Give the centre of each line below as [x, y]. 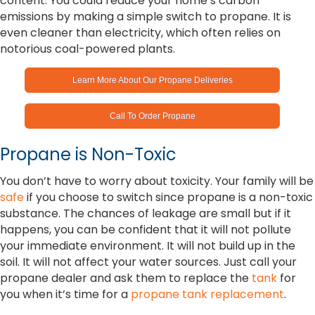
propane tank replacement [207, 295]
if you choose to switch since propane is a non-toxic [168, 198]
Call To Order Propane [152, 116]
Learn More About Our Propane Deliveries [152, 81]
